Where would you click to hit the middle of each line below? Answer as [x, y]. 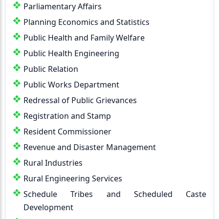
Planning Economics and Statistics [87, 22]
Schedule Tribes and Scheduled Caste [115, 194]
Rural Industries [53, 163]
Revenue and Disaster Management [90, 147]
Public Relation [51, 69]
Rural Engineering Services [73, 178]
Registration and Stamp [67, 116]
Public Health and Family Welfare [84, 38]
